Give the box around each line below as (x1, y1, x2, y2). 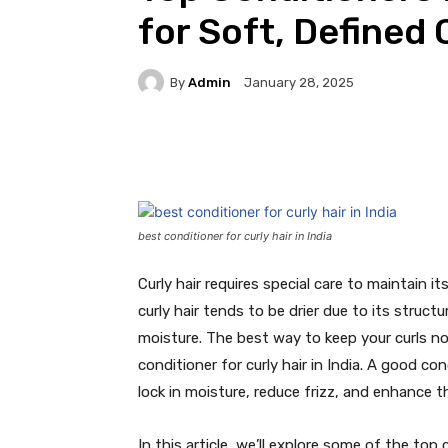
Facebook (187, 143, 242, 159)
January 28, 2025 (244, 75, 354, 91)
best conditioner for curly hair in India (138, 229, 332, 244)
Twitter (315, 143, 358, 159)
